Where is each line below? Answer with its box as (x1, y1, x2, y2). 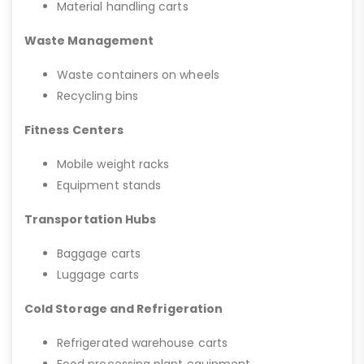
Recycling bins (57, 88, 138, 105)
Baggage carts (57, 245, 141, 262)
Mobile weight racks (57, 156, 170, 173)
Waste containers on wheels (57, 67, 219, 84)
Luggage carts (57, 266, 139, 284)
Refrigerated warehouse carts (57, 335, 227, 352)
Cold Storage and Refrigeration (24, 301, 223, 318)
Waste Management (24, 32, 154, 50)
